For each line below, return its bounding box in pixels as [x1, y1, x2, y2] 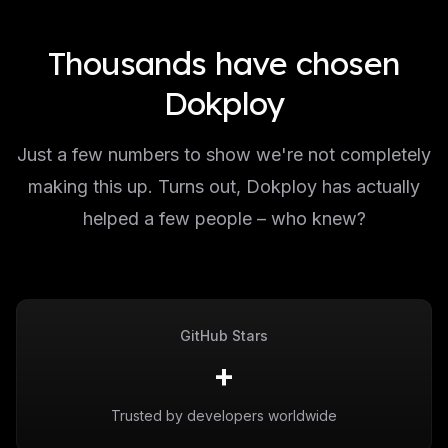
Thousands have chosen [47, 43, 401, 83]
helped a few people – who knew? [82, 208, 366, 229]
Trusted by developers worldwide [111, 407, 337, 424]
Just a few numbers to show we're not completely [17, 144, 431, 165]
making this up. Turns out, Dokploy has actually [28, 176, 420, 197]
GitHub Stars [180, 327, 268, 344]
